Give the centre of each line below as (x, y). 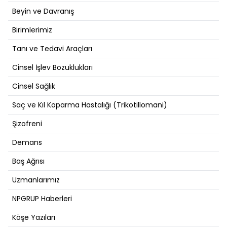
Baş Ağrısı (28, 161)
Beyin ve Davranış (43, 11)
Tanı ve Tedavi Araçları (52, 49)
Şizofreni (27, 124)
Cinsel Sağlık (34, 86)
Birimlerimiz (32, 30)
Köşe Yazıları (34, 218)
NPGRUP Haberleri (42, 199)
